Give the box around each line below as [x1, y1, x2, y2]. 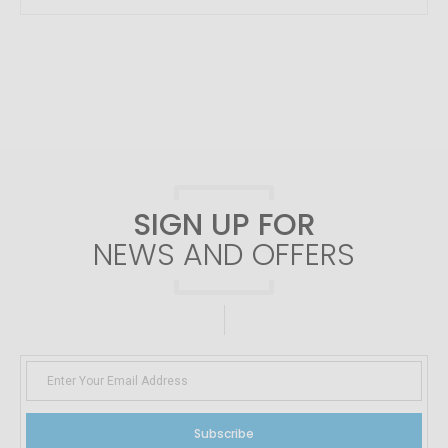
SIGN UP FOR [132, 204, 316, 247]
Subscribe [194, 425, 254, 443]
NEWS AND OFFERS [93, 234, 355, 277]
